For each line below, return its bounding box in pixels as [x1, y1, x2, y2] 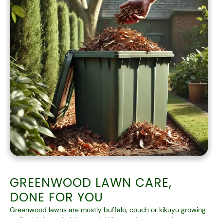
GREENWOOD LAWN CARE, [10, 174, 172, 191]
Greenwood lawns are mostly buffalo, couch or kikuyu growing [10, 205, 206, 214]
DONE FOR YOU [10, 188, 103, 206]
